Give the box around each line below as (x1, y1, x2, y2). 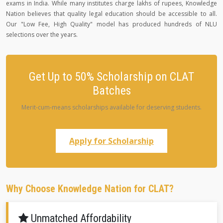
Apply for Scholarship (69, 135, 154, 146)
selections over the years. (6, 30, 78, 39)
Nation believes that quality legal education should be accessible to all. (6, 9, 217, 18)
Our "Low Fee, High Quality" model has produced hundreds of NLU (6, 20, 217, 28)
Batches (92, 84, 131, 98)
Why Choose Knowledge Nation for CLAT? (6, 183, 174, 195)
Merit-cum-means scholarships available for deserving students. (21, 103, 202, 111)
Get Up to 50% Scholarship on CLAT (29, 70, 194, 84)
